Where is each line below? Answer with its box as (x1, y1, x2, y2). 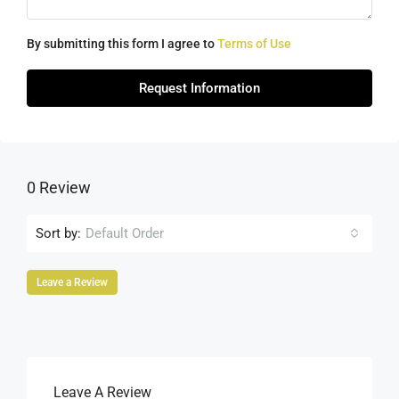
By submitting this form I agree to (27, 37, 217, 51)
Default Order (85, 225, 164, 241)
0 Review (27, 178, 91, 197)
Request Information (139, 80, 260, 96)
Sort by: (36, 224, 81, 241)
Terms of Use (217, 37, 291, 51)
